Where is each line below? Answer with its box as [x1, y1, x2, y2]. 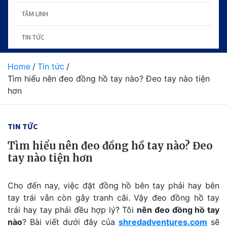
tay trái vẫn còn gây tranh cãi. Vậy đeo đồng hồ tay [8, 193, 219, 203]
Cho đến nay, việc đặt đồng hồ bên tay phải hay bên [8, 180, 219, 191]
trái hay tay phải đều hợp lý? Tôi [8, 205, 137, 215]
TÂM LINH [22, 9, 48, 18]
